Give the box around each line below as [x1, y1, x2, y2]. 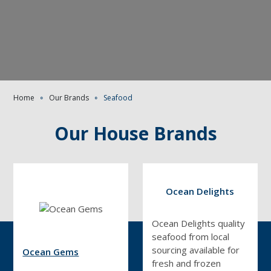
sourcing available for [152, 243, 240, 256]
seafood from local [152, 230, 229, 243]
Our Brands [49, 92, 90, 103]
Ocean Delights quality [152, 217, 245, 229]
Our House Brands [54, 120, 217, 146]
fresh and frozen [152, 256, 221, 269]
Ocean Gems [22, 245, 79, 258]
